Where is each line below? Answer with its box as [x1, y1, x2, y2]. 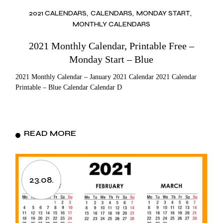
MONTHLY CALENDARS [72, 19, 150, 28]
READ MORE [24, 128, 77, 138]
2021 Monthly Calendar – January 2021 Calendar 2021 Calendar [15, 73, 197, 81]
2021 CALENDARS [28, 8, 87, 17]
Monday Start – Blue [69, 53, 154, 65]
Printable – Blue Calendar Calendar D [15, 83, 122, 91]
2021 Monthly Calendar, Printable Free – [28, 40, 194, 51]
